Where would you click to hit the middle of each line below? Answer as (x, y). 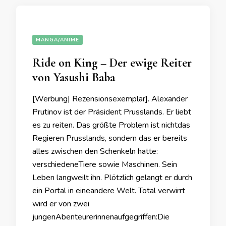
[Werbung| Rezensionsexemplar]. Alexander (110, 99)
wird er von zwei (61, 204)
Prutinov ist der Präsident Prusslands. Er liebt (112, 112)
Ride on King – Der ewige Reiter (112, 63)
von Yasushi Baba (74, 77)
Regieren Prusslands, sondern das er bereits (110, 138)
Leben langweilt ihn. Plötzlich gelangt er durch (112, 178)
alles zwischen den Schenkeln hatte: (95, 151)
